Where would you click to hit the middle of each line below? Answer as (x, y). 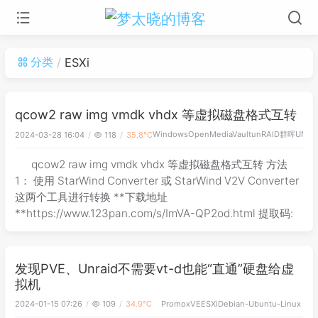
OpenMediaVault (220, 135)
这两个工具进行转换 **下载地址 (91, 197)
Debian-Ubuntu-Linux (259, 304)
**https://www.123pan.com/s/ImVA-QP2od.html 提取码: (154, 214)
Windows (170, 135)
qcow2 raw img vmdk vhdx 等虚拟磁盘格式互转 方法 (160, 165)
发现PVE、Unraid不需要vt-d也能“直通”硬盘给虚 (154, 269)
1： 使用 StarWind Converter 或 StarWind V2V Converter (157, 181)
